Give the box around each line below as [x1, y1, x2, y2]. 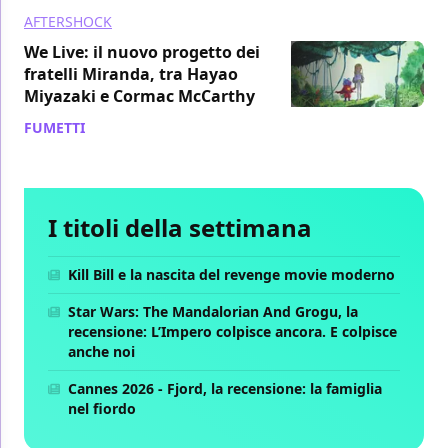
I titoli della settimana [48, 210, 312, 244]
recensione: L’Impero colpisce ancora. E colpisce [68, 321, 397, 341]
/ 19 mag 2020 [89, 117, 184, 137]
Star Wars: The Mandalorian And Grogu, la [68, 301, 358, 321]
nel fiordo [68, 398, 136, 418]
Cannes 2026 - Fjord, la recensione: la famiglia [68, 378, 382, 398]
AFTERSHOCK [24, 11, 112, 31]
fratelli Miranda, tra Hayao [24, 62, 238, 85]
